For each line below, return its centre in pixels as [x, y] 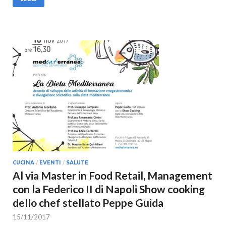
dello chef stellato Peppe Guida [88, 203]
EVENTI [50, 162]
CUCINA [23, 162]
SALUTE [77, 162]
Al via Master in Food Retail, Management [112, 175]
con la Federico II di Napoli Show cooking [109, 189]
